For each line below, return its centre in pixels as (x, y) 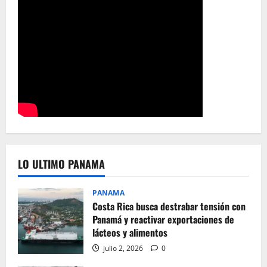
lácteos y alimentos (130, 232)
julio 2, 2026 (123, 248)
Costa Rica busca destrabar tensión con (169, 206)
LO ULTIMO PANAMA (61, 164)
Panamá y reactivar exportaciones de (163, 219)
